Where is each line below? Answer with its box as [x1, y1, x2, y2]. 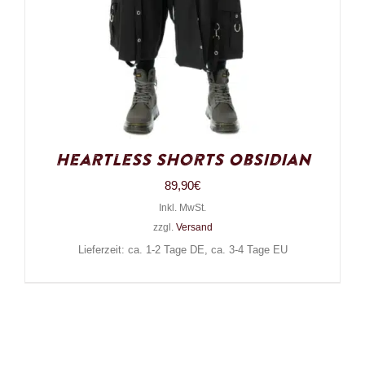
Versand [175, 222, 213, 234]
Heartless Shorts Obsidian [55, 149, 310, 173]
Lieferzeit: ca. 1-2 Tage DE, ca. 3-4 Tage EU [77, 244, 288, 257]
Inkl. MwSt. [159, 202, 206, 214]
